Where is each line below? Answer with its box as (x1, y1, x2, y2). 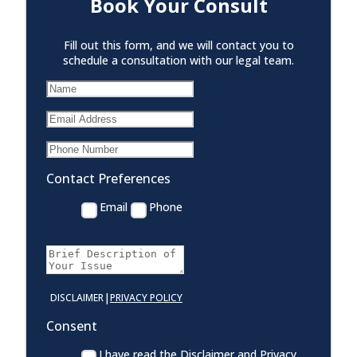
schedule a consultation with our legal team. (63, 53, 294, 69)
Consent (46, 317, 97, 335)
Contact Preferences (46, 170, 171, 188)
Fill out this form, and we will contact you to (63, 37, 294, 53)
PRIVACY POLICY (110, 291, 182, 305)
